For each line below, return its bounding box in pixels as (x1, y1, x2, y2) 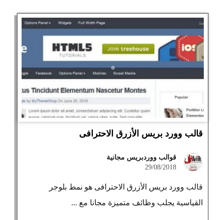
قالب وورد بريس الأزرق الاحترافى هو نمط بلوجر (49, 183, 203, 191)
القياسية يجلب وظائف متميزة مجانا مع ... (71, 198, 203, 207)
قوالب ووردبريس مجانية (107, 154, 177, 161)
